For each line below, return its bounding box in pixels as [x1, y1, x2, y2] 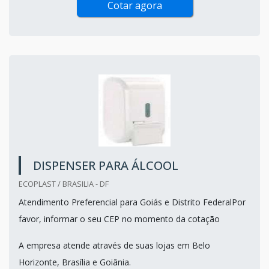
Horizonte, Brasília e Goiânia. [19, 256, 131, 268]
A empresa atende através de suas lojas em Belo [19, 239, 210, 251]
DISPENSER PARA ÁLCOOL [33, 157, 178, 174]
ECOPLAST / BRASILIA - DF [19, 178, 109, 189]
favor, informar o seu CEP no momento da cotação [19, 213, 220, 225]
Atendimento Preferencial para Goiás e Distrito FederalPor [19, 196, 246, 208]
